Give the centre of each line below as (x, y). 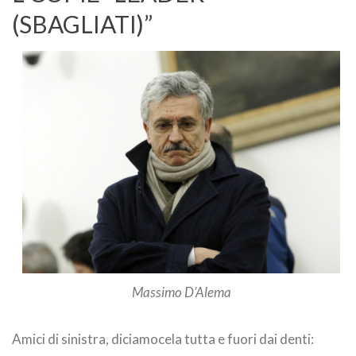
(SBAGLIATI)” (82, 23)
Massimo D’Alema (181, 292)
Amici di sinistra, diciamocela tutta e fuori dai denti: (163, 339)
